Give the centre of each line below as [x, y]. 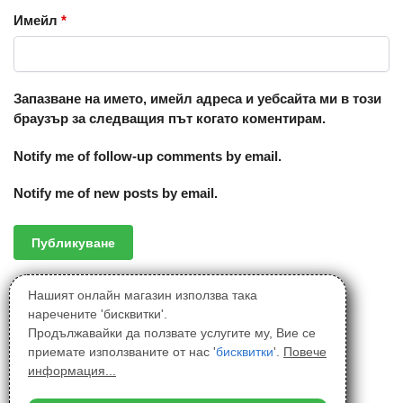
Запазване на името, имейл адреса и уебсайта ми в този [197, 99]
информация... [72, 370]
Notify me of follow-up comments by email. [148, 156]
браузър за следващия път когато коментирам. [170, 119]
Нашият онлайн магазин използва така [143, 295]
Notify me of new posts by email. [116, 193]
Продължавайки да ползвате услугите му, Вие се [172, 332]
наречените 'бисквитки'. [98, 313]
